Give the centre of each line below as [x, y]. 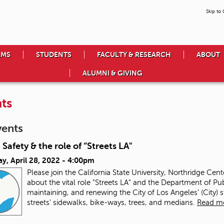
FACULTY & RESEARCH [134, 55]
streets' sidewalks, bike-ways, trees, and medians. [112, 203]
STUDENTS [54, 55]
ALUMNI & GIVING [112, 73]
